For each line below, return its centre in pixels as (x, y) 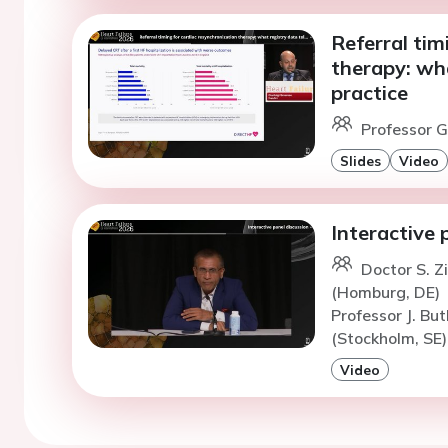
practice (369, 93)
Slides (360, 161)
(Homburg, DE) (387, 292)
